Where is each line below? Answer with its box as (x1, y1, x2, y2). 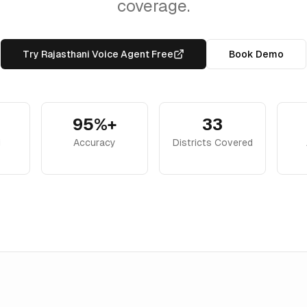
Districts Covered (172, 137, 253, 148)
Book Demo (229, 49, 284, 60)
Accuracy (73, 137, 116, 148)
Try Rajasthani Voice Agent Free (23, 49, 173, 60)
